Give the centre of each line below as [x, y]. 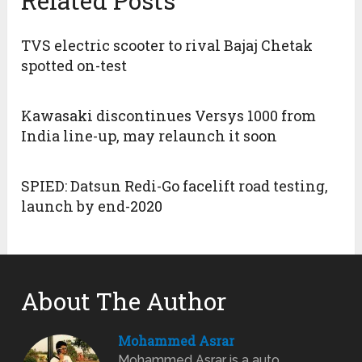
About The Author [124, 301]
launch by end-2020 [92, 206]
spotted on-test [74, 65]
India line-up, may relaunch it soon [149, 135]
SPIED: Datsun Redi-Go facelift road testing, [175, 185]
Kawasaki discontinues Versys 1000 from [169, 115]
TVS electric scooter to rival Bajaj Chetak [167, 45]
